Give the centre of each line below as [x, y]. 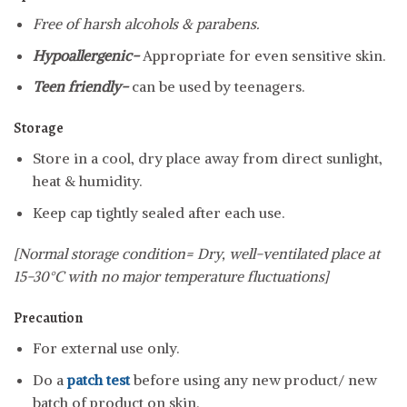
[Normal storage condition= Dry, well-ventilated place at [197, 254]
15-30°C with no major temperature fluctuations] [171, 277]
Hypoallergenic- [87, 55]
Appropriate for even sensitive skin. [263, 55]
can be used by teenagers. [218, 87]
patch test [98, 379]
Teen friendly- [82, 87]
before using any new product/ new [253, 379]
